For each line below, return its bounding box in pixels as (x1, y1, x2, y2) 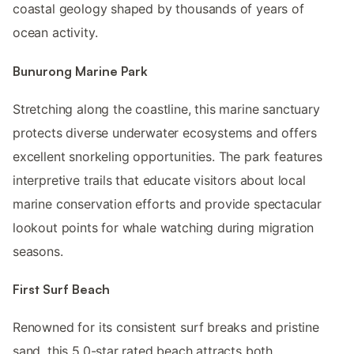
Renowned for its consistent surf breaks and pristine (13, 319, 319, 336)
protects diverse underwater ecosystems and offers (13, 124, 317, 141)
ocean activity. (13, 24, 98, 41)
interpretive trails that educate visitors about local (13, 171, 306, 188)
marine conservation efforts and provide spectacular (13, 195, 322, 212)
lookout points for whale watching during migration (13, 219, 314, 235)
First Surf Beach (13, 281, 110, 298)
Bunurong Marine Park (13, 62, 148, 79)
